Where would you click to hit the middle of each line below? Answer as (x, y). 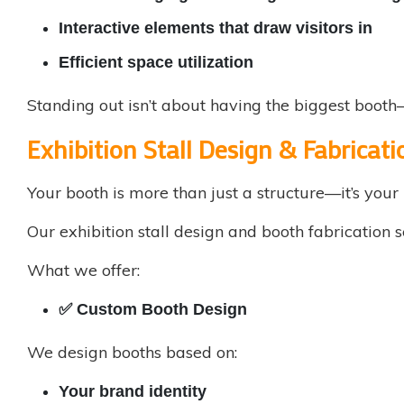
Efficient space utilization (156, 63)
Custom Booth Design (162, 310)
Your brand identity (133, 392)
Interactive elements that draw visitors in (216, 28)
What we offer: (83, 271)
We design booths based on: (132, 353)
